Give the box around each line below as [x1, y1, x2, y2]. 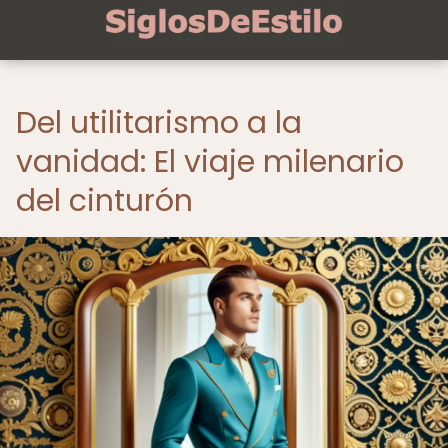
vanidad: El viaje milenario [16, 141, 404, 183]
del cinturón [16, 180, 193, 222]
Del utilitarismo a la [16, 102, 302, 144]
